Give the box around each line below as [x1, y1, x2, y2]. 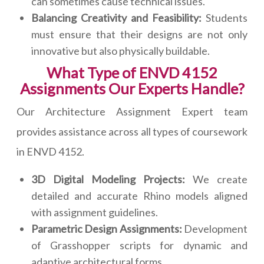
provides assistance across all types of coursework [16, 125, 247, 138]
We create [185, 173, 247, 186]
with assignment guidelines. [31, 206, 158, 219]
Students [202, 11, 247, 25]
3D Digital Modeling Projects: [31, 173, 185, 186]
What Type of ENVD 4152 [47, 64, 217, 82]
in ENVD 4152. [16, 145, 84, 159]
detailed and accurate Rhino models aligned [31, 189, 247, 203]
